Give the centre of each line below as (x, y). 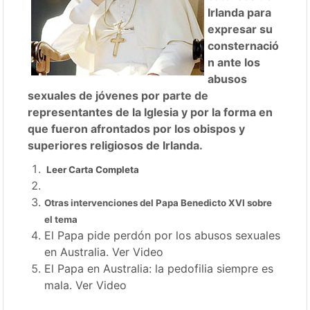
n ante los (234, 62)
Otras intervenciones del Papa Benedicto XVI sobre (158, 203)
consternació (244, 46)
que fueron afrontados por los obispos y (137, 129)
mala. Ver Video (86, 285)
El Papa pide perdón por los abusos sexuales (163, 235)
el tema (61, 219)
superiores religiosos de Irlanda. (116, 145)
